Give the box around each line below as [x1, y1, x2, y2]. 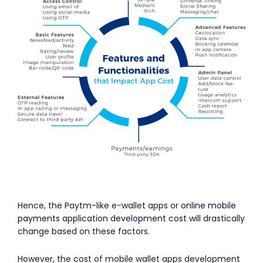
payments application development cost [18, 212, 187, 224]
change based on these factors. [18, 225, 150, 237]
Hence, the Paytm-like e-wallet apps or [18, 199, 181, 211]
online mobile [181, 199, 236, 211]
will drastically [187, 212, 245, 224]
